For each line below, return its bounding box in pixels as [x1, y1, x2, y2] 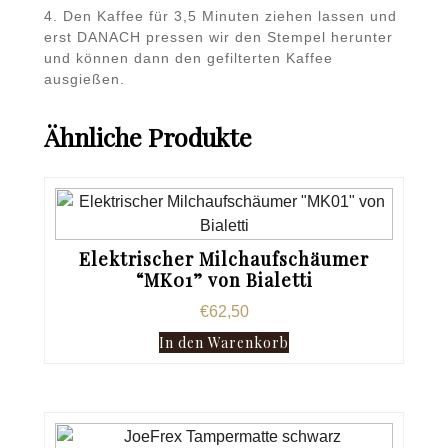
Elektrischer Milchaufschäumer [79, 246, 369, 271]
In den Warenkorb [159, 332, 289, 352]
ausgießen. [44, 70, 125, 87]
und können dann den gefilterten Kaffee [44, 49, 333, 66]
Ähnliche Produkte [44, 119, 252, 153]
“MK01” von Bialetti [135, 267, 313, 292]
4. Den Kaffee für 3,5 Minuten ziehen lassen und [44, 7, 397, 24]
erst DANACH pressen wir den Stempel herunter [44, 28, 393, 45]
